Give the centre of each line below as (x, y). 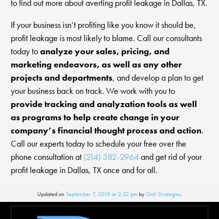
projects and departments (62, 77)
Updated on (51, 194)
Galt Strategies (163, 194)
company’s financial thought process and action (106, 130)
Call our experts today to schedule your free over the (99, 143)
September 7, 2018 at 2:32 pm (101, 194)
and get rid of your (171, 157)
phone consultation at (47, 157)
